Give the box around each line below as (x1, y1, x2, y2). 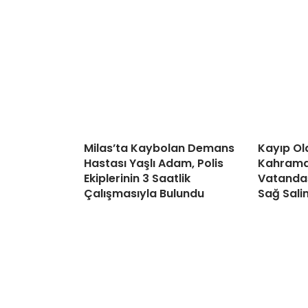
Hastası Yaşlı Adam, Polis (84, 155, 223, 172)
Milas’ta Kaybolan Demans (84, 140, 234, 157)
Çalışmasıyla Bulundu (84, 186, 204, 202)
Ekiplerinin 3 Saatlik (84, 170, 190, 187)
